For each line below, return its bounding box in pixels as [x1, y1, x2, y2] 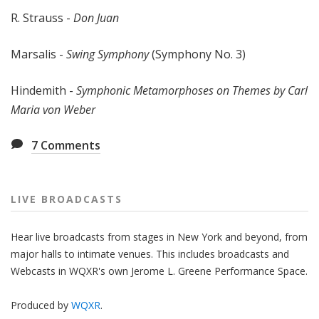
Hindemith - [11, 83, 76, 99]
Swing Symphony [66, 46, 149, 63]
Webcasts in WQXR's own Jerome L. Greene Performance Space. [11, 264, 308, 278]
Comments [38, 137, 100, 154]
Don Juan [73, 10, 119, 26]
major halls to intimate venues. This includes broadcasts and [11, 247, 289, 261]
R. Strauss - [11, 10, 73, 26]
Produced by [11, 298, 71, 313]
